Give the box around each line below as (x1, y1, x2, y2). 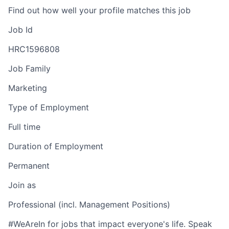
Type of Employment (8, 102, 89, 112)
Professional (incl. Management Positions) (8, 199, 170, 210)
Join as (8, 179, 36, 190)
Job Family (8, 63, 51, 74)
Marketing (8, 82, 47, 93)
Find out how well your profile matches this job (8, 5, 191, 15)
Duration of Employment (8, 141, 103, 151)
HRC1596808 (8, 43, 60, 54)
